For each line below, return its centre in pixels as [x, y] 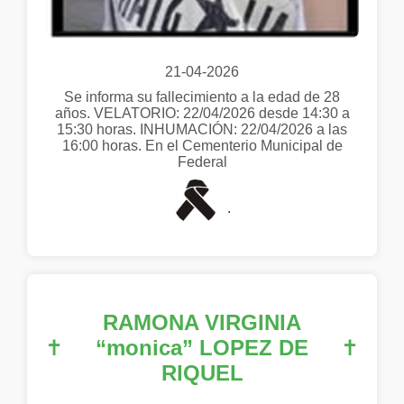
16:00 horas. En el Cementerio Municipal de [202, 145]
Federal [202, 161]
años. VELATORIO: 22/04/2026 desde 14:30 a [202, 113]
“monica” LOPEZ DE [202, 347]
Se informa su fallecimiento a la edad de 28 [202, 96]
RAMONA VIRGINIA [202, 322]
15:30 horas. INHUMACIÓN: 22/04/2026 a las [202, 129]
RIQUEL [202, 372]
